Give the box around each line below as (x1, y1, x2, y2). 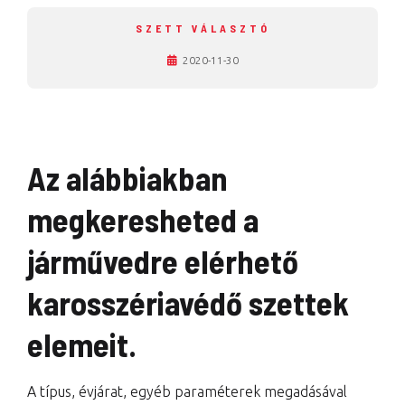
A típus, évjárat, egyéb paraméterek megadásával (27, 383, 347, 400)
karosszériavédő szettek (27, 283, 349, 322)
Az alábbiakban (27, 158, 228, 197)
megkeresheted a (27, 200, 259, 239)
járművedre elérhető (27, 241, 298, 280)
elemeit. (27, 325, 137, 363)
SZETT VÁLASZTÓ (135, 22, 270, 34)
